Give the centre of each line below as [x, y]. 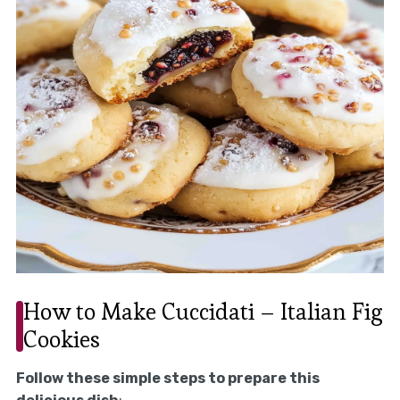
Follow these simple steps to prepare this [167, 379]
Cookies [61, 340]
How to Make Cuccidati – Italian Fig [203, 312]
